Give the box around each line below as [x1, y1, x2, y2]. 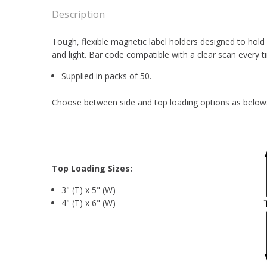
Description [51, 8, 105, 21]
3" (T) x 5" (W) [61, 184, 116, 196]
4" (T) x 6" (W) [61, 197, 116, 209]
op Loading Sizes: [57, 163, 132, 175]
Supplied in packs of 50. [61, 70, 152, 82]
